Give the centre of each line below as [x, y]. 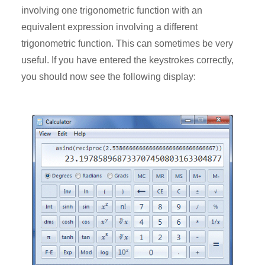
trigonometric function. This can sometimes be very [127, 44]
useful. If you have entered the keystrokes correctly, [127, 60]
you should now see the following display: [109, 77]
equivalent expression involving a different [109, 27]
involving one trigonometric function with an [112, 11]
